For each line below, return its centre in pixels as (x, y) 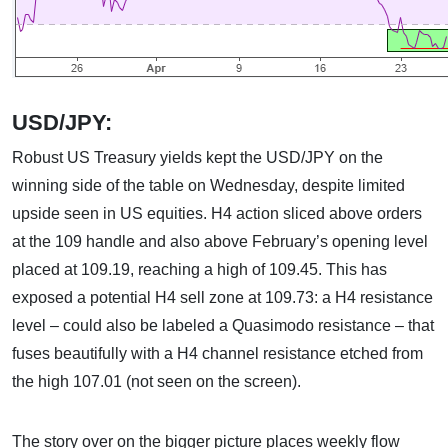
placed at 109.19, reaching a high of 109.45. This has (199, 269)
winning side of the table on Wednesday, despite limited (208, 185)
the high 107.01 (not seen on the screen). (156, 381)
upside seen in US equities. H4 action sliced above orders (217, 213)
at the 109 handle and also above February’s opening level (220, 241)
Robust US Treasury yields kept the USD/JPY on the (197, 157)
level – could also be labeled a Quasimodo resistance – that (223, 325)
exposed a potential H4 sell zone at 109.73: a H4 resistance (222, 297)
